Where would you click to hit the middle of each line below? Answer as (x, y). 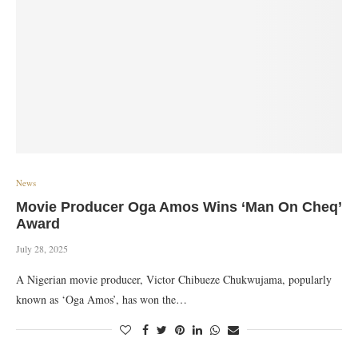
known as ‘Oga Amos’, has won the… (101, 299)
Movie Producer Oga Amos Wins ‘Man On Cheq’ (179, 207)
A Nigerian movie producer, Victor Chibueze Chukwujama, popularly (174, 279)
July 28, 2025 (42, 249)
